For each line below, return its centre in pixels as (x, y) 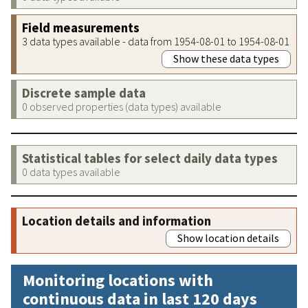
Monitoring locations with (118, 280)
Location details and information (117, 221)
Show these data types (226, 58)
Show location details (228, 238)
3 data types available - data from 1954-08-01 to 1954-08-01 (156, 41)
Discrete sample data (84, 93)
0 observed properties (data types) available (122, 106)
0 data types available (71, 172)
